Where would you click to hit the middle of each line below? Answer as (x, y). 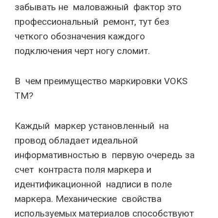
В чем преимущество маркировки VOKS (101, 81)
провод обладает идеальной (77, 140)
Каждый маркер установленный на (93, 126)
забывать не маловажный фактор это (98, 7)
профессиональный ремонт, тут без (92, 22)
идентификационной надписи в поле (93, 184)
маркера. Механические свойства (89, 199)
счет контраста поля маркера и (84, 170)
